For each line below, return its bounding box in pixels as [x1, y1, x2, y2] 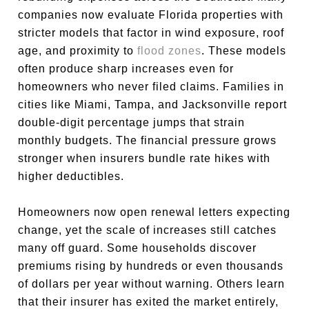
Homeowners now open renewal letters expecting [18, 206, 291, 218]
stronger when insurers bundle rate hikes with [18, 152, 271, 164]
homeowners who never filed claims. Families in [18, 81, 285, 92]
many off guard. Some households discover [18, 242, 257, 254]
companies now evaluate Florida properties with [18, 9, 284, 21]
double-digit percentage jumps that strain [18, 117, 246, 128]
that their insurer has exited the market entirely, [18, 296, 279, 308]
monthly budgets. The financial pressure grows [18, 134, 277, 146]
